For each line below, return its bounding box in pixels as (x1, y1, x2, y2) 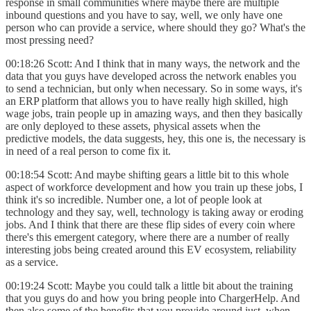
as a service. (6, 255, 61, 268)
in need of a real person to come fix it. (6, 144, 171, 157)
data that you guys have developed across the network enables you (6, 69, 296, 82)
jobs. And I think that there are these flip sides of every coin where (6, 218, 295, 230)
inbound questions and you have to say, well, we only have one (6, 8, 283, 21)
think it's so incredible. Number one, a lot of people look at (6, 193, 262, 205)
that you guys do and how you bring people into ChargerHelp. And (6, 292, 300, 304)
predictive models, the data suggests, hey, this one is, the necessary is (6, 132, 305, 144)
